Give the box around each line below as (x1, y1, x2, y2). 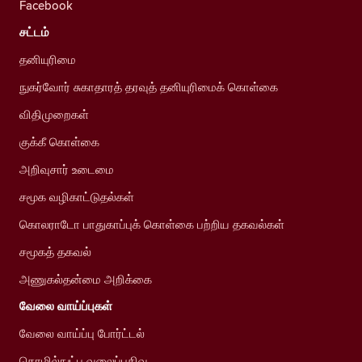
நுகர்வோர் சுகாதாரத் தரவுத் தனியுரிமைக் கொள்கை (19, 78, 278, 95)
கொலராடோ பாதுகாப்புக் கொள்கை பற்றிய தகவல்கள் (19, 215, 284, 233)
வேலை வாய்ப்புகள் (19, 297, 112, 315)
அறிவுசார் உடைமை (19, 160, 114, 178)
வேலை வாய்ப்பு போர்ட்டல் (19, 324, 145, 342)
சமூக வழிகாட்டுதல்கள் (19, 187, 134, 205)
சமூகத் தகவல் (19, 242, 91, 260)
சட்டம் (19, 23, 49, 41)
